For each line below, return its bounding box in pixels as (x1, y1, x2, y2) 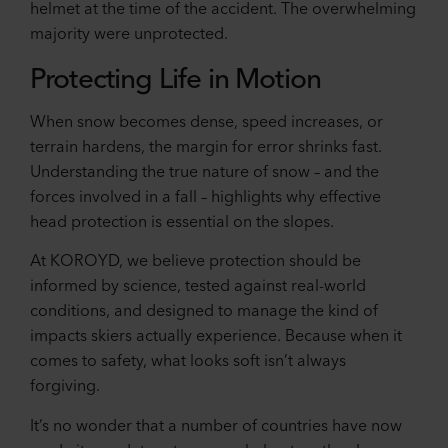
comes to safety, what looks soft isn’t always (30, 348, 346, 371)
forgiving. (30, 373, 100, 396)
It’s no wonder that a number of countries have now (30, 412, 402, 435)
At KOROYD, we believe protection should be (30, 248, 361, 271)
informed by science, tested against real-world (30, 273, 366, 296)
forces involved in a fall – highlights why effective (30, 183, 381, 206)
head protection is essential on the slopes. (30, 208, 334, 231)
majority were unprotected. (30, 20, 228, 43)
